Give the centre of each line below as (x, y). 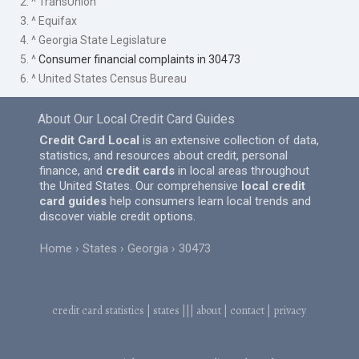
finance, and (73, 171)
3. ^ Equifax (49, 20)
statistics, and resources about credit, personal (164, 156)
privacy (290, 310)
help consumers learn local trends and (209, 202)
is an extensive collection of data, (230, 141)
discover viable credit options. (118, 217)
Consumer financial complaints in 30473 (140, 59)
